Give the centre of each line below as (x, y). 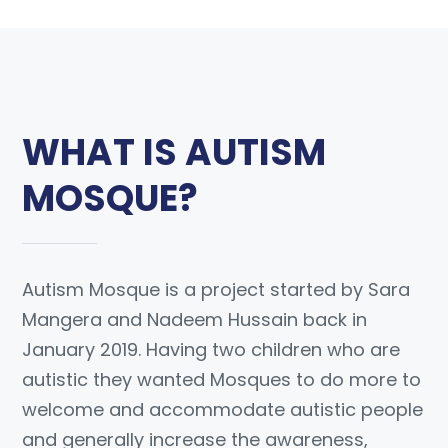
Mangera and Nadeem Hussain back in (195, 320)
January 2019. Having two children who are (211, 350)
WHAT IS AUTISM (174, 153)
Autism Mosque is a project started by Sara (216, 290)
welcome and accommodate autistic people (223, 410)
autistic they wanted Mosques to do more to (222, 380)
